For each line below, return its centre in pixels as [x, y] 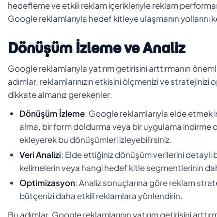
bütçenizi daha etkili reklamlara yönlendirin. [101, 195]
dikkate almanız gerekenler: [60, 94]
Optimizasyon [47, 182]
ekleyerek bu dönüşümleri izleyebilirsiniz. [96, 139]
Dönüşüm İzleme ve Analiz [96, 48]
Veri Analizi [40, 154]
